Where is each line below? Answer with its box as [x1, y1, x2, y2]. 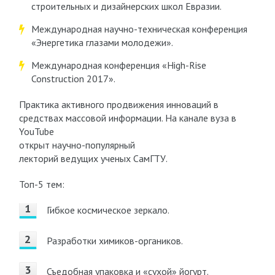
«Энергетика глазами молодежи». [31, 36, 173, 48]
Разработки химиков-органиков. [46, 234, 183, 247]
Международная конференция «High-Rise [31, 59, 206, 71]
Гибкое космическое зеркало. [46, 204, 169, 216]
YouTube [18, 125, 54, 137]
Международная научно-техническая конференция [31, 23, 247, 35]
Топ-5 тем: [18, 178, 64, 190]
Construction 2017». [31, 72, 115, 85]
